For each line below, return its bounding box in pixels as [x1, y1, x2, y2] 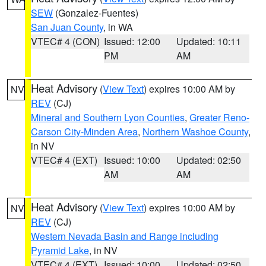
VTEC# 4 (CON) [31, 34, 100, 48]
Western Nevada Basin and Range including [31, 229, 218, 243]
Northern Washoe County [142, 125, 248, 138]
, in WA [103, 20, 133, 34]
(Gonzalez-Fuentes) [53, 6, 138, 20]
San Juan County [31, 20, 103, 34]
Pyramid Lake [31, 243, 89, 257]
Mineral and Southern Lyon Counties [31, 110, 185, 124]
